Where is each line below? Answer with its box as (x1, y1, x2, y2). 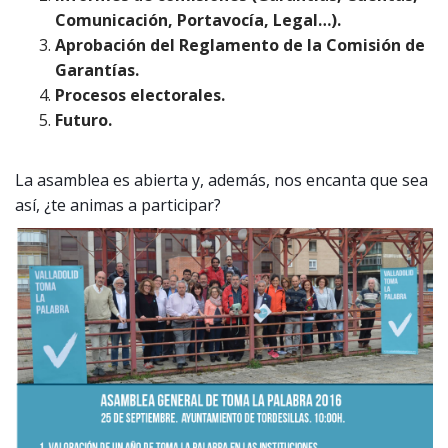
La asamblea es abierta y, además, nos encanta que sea (15, 169, 428, 191)
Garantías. (55, 59, 139, 81)
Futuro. (55, 109, 112, 131)
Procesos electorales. (55, 84, 225, 106)
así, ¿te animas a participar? (15, 194, 221, 216)
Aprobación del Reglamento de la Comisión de (55, 34, 425, 56)
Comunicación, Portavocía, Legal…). (55, 9, 341, 31)
